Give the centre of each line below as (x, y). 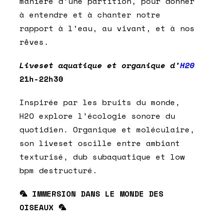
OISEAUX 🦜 (43, 208)
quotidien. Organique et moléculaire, (107, 130)
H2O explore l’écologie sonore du (97, 116)
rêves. (34, 42)
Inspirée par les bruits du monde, (100, 102)
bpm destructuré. (58, 171)
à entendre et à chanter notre (90, 15)
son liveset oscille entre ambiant (100, 143)
